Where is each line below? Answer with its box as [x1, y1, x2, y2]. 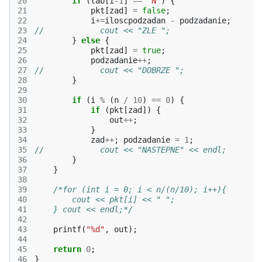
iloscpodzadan [105, 16, 166, 25]
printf [53, 225, 81, 234]
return [53, 244, 81, 254]
